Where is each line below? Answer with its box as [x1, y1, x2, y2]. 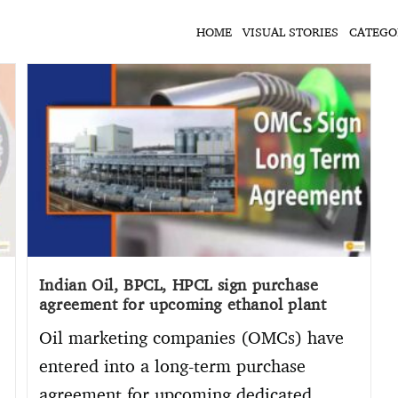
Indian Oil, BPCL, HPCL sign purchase [38, 275, 319, 295]
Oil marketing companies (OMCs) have [38, 326, 344, 349]
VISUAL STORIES [242, 23, 338, 39]
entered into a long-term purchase [38, 354, 306, 378]
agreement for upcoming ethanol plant [38, 294, 327, 314]
